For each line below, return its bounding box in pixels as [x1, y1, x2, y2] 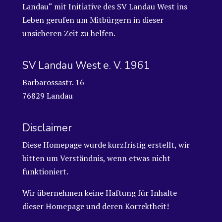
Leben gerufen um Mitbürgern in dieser [22, 14, 164, 25]
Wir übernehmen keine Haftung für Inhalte [22, 187, 177, 199]
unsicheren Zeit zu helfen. [22, 28, 115, 39]
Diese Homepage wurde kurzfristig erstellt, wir [22, 139, 190, 151]
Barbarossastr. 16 [22, 77, 84, 88]
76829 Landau [22, 90, 73, 102]
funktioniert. [22, 166, 68, 177]
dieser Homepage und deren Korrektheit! [22, 201, 169, 212]
